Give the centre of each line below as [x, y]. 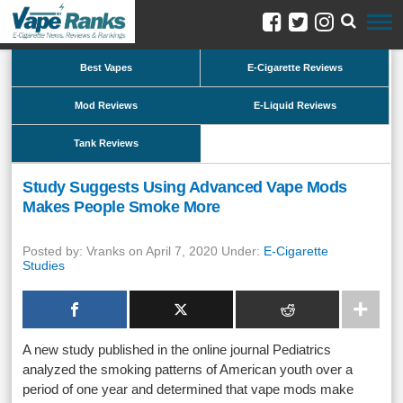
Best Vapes [106, 67]
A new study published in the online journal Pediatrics [177, 349]
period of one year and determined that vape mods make [188, 389]
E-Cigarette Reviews [295, 67]
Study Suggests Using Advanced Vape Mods [185, 187]
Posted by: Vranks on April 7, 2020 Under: [143, 251]
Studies [44, 265]
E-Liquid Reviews [295, 105]
